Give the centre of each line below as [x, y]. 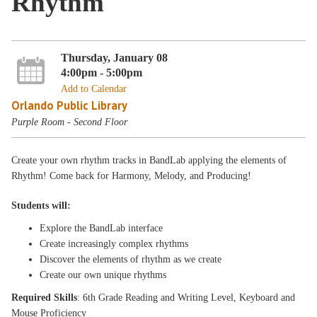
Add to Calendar [93, 88]
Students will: [41, 206]
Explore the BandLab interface [102, 228]
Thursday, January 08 [114, 57]
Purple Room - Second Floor [70, 122]
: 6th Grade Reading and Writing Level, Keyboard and [186, 298]
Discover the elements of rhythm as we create [131, 259]
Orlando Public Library [70, 105]
